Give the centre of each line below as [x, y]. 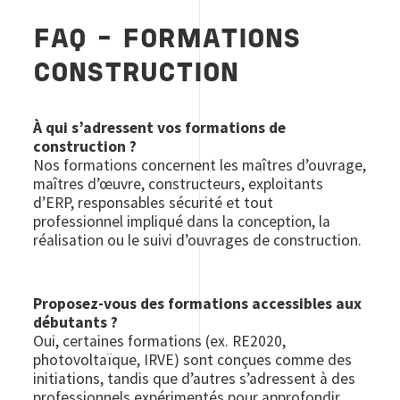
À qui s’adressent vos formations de [160, 128]
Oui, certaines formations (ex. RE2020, [160, 342]
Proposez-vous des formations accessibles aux [198, 304]
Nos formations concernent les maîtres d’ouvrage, [200, 166]
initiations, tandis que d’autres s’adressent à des [195, 379]
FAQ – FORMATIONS [167, 41]
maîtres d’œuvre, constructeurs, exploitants [179, 184]
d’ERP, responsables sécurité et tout [154, 203]
